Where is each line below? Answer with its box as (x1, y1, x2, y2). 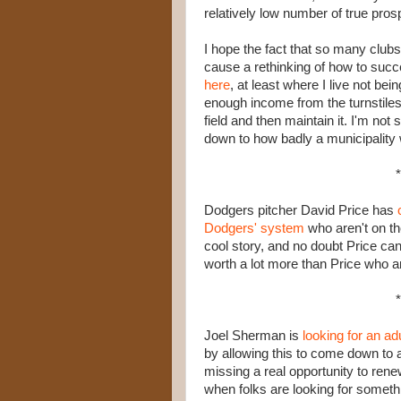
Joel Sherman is (204, 328, 303, 343)
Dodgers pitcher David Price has (204, 203, 397, 218)
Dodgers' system (204, 221, 304, 235)
